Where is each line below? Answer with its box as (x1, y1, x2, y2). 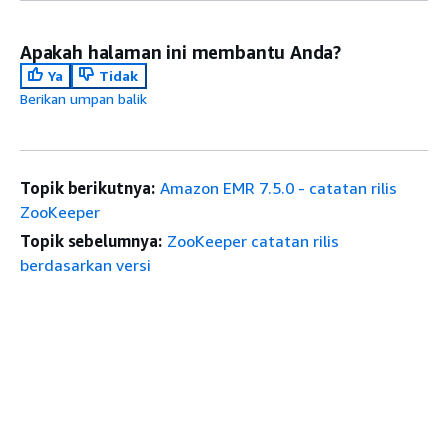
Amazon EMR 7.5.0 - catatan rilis (159, 177, 397, 198)
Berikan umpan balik (20, 89, 147, 107)
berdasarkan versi (20, 254, 151, 275)
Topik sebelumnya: (20, 230, 162, 251)
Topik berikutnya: (20, 177, 155, 198)
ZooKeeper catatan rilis (166, 230, 339, 251)
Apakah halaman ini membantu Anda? (20, 40, 342, 63)
